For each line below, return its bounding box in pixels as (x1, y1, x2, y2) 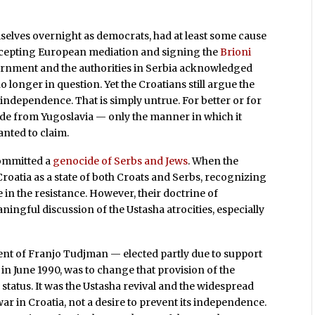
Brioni (220, 46, 252, 59)
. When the (188, 155, 239, 168)
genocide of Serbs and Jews (53, 155, 188, 168)
